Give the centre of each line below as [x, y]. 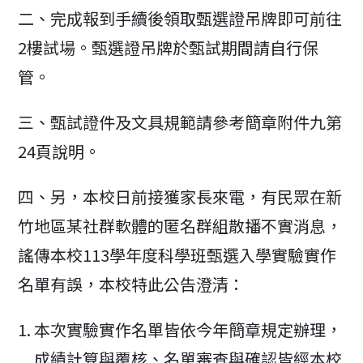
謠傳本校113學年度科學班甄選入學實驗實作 [177, 255]
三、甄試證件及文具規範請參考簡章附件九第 [180, 122]
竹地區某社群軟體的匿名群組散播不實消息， [180, 226]
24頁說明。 [60, 151]
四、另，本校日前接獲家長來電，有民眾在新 [180, 196]
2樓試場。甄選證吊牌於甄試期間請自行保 [169, 47]
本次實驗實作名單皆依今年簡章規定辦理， [188, 329]
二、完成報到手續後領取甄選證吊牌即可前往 [180, 18]
